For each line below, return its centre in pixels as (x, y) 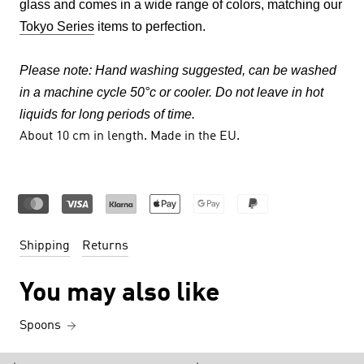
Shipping (45, 246)
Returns (105, 246)
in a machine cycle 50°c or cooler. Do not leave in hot (171, 92)
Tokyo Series (57, 26)
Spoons (40, 326)
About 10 (44, 136)
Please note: (56, 70)
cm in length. (108, 136)
